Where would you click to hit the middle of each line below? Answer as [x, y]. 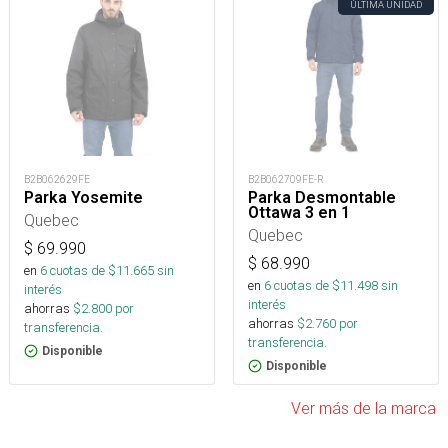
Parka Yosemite [83, 198]
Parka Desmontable [322, 198]
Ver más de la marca [363, 408]
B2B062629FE [57, 180]
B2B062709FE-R [286, 180]
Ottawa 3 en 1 [299, 213]
